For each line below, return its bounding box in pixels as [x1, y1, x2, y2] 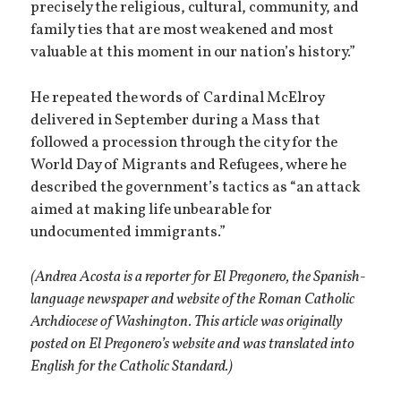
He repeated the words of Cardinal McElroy [30, 87, 325, 109]
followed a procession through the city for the [30, 132, 338, 154]
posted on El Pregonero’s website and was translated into [30, 334, 355, 356]
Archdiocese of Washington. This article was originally [30, 311, 344, 334]
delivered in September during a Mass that [30, 109, 321, 132]
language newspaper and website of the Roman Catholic [30, 289, 355, 311]
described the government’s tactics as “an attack [30, 176, 362, 199]
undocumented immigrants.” [30, 221, 226, 243]
